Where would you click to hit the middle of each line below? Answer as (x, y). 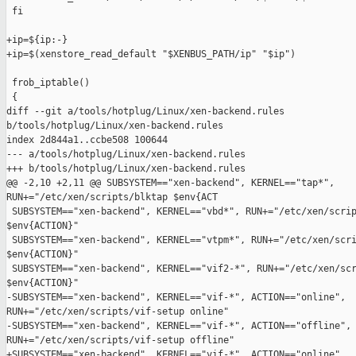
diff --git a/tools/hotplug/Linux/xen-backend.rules (148, 112)
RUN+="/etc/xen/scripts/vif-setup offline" (120, 341)
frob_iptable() (48, 83)
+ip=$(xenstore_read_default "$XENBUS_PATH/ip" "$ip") (151, 54)
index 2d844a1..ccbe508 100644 (87, 140)
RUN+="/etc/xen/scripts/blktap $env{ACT (112, 197)
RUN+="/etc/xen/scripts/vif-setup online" (118, 312)
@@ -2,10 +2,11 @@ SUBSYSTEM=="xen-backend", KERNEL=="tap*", (173, 183)
